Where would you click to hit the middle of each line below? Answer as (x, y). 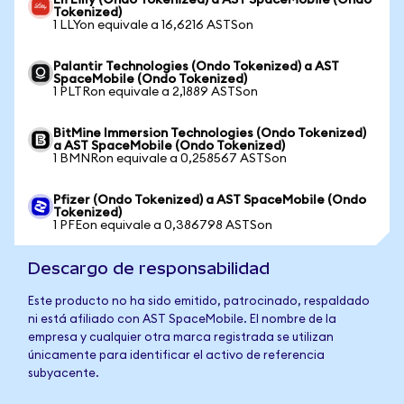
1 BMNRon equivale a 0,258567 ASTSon (170, 159)
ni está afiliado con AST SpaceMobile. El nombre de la (182, 320)
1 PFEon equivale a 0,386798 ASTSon (163, 225)
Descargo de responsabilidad (149, 268)
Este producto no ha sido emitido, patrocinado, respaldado (199, 302)
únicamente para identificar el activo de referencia (176, 356)
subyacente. (64, 374)
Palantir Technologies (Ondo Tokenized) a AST (196, 67)
